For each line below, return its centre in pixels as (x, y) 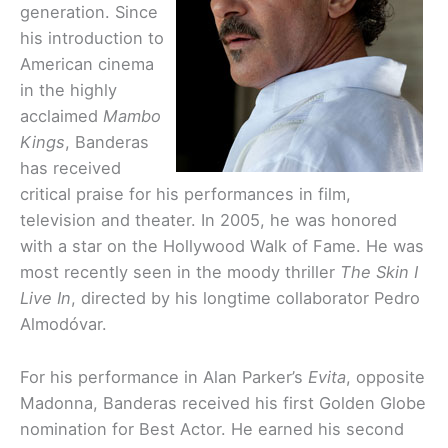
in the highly (68, 90)
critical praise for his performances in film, (185, 194)
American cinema (87, 64)
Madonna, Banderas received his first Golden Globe (223, 402)
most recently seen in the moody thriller (180, 272)
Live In (45, 298)
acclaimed (61, 116)
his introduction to (92, 38)
